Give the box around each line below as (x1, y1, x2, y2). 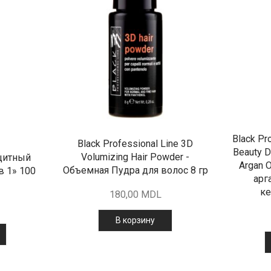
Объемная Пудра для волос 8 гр (62, 165, 208, 177)
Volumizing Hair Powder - (81, 151, 190, 163)
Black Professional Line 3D (77, 138, 194, 150)
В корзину (116, 215, 155, 226)
